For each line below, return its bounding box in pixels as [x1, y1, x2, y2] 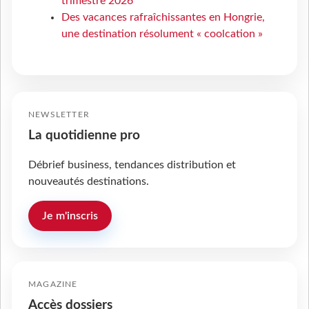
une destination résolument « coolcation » [61, 28, 263, 40]
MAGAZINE [28, 280, 78, 289]
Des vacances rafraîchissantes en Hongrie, [61, 12, 265, 23]
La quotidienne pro [28, 129, 140, 143]
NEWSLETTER [28, 110, 90, 119]
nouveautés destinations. [28, 176, 149, 188]
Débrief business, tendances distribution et [28, 159, 236, 171]
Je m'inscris [42, 210, 98, 222]
